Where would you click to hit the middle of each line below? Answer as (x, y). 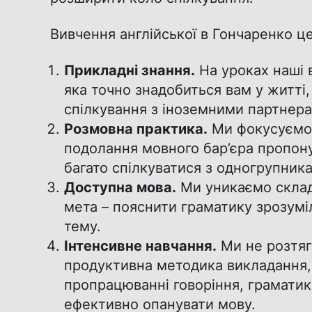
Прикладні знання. (130, 70)
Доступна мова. (120, 187)
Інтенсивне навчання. (140, 246)
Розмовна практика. (136, 129)
